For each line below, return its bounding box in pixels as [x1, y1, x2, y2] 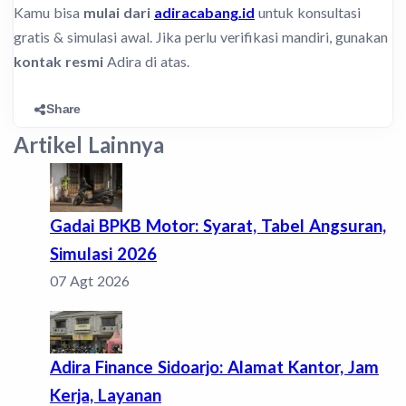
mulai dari [83, 4, 154, 22]
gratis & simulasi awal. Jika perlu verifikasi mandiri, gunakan [14, 28, 388, 46]
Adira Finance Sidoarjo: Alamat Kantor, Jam [50, 356, 379, 377]
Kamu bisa [14, 4, 83, 22]
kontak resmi [14, 53, 103, 71]
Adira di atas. [103, 53, 189, 71]
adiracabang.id [154, 4, 255, 22]
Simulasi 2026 [50, 244, 157, 265]
